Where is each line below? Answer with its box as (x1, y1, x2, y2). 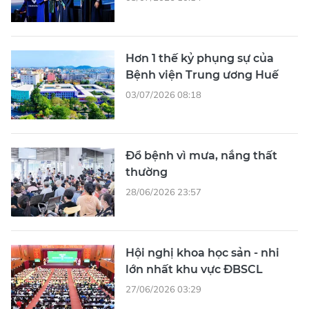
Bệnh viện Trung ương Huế (126, 68, 279, 82)
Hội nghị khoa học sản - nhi (126, 246, 279, 260)
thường (126, 166, 168, 179)
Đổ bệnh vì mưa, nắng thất (126, 149, 277, 163)
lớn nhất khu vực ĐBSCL (126, 263, 263, 277)
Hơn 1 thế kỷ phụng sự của (126, 52, 274, 66)
